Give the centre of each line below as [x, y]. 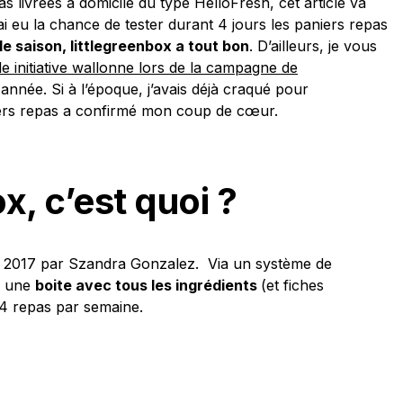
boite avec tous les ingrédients [148, 286]
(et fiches [292, 286]
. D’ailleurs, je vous [313, 46]
